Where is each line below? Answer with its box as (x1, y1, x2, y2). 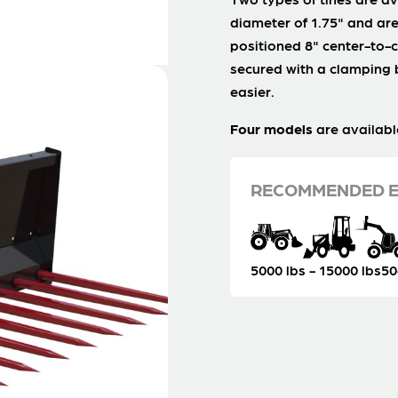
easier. (229, 82, 275, 100)
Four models (229, 119, 313, 138)
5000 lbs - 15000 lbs (250, 260, 381, 280)
